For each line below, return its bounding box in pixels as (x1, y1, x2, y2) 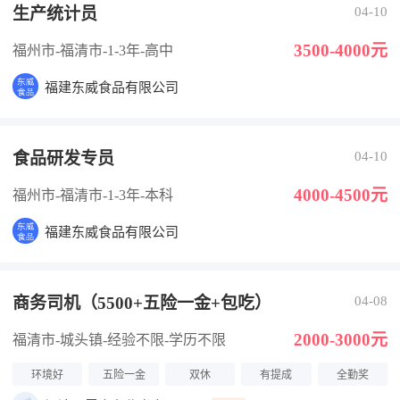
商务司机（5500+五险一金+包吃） (12, 294, 271, 312)
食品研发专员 (12, 149, 114, 168)
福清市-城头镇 (12, 331, 103, 347)
